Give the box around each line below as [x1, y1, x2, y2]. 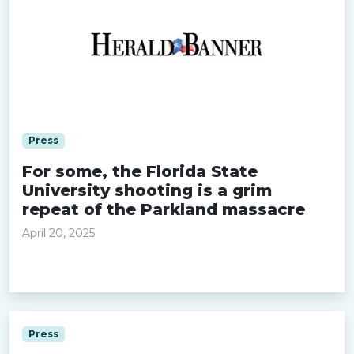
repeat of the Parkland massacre [22, 200, 305, 219]
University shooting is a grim [22, 181, 272, 200]
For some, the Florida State [22, 162, 258, 181]
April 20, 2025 [22, 226, 95, 240]
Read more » [22, 262, 104, 277]
